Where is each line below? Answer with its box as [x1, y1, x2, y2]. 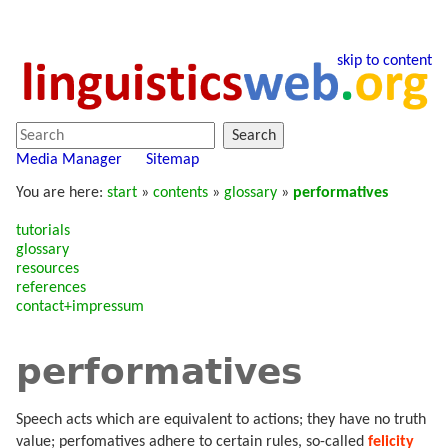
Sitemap [146, 152, 199, 169]
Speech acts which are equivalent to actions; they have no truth [16, 412, 426, 429]
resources [16, 260, 79, 277]
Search [231, 127, 276, 144]
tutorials [16, 222, 70, 239]
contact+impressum [16, 298, 144, 315]
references [16, 279, 86, 296]
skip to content [337, 52, 432, 69]
